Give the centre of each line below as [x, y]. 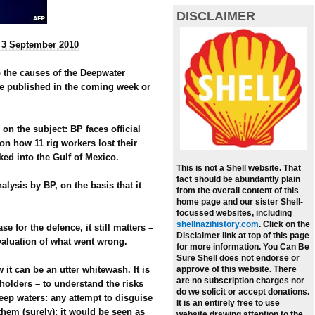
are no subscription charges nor [240, 281]
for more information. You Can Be [243, 247]
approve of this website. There [237, 270]
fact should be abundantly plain [238, 180]
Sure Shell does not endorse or [238, 258]
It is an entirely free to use [228, 303]
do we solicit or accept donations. [243, 292]
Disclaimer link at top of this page [243, 236]
